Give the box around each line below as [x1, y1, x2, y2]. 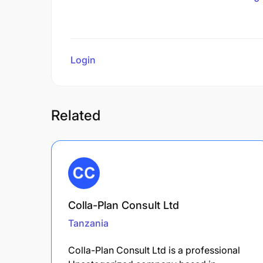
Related [51, 106, 100, 124]
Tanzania [68, 217, 109, 229]
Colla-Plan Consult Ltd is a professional [68, 244, 240, 256]
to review [98, 53, 139, 66]
